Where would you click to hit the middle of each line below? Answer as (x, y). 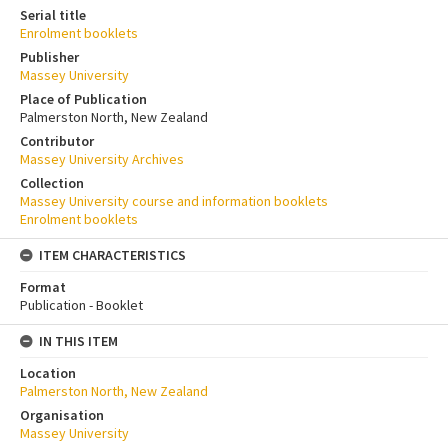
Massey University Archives (102, 158)
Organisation (62, 414)
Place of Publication (83, 98)
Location (48, 372)
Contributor (57, 140)
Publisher (49, 56)
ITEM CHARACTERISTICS (112, 254)
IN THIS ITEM (78, 340)
